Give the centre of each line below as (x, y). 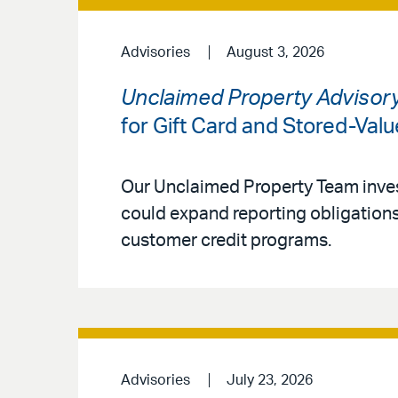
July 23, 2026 (269, 381)
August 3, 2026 (275, 52)
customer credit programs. (226, 241)
